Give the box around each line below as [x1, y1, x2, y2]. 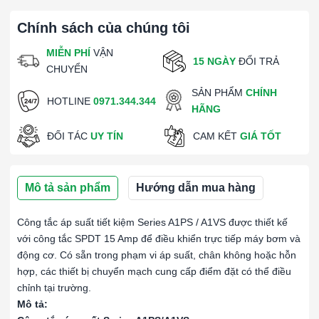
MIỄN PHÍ [46, 47, 91, 58]
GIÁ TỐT [240, 130, 281, 142]
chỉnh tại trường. [17, 282, 91, 293]
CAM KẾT [193, 130, 240, 142]
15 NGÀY [193, 55, 236, 67]
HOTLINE [47, 95, 93, 107]
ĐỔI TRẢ [236, 55, 279, 67]
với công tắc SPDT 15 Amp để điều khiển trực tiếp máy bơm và [17, 233, 300, 244]
